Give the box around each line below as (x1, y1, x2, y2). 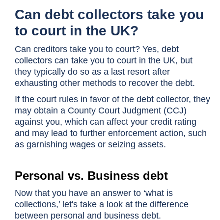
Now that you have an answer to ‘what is (15, 188, 173, 198)
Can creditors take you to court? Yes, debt (15, 44, 179, 54)
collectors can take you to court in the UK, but (15, 55, 192, 65)
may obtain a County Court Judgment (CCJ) (15, 106, 187, 115)
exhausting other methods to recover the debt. (15, 78, 197, 88)
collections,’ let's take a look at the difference (15, 199, 189, 209)
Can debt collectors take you (15, 7, 204, 22)
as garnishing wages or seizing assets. (15, 139, 166, 149)
